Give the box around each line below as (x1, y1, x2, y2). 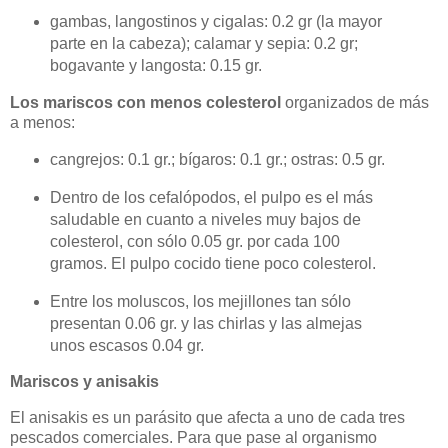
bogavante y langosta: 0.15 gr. (49, 57, 262, 75)
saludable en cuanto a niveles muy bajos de (49, 210, 361, 228)
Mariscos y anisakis (10, 373, 159, 391)
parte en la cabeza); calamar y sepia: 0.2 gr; (49, 35, 358, 53)
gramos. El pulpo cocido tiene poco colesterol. (49, 254, 376, 272)
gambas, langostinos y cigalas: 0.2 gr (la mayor (49, 13, 382, 31)
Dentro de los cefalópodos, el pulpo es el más (49, 188, 373, 206)
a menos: (10, 114, 75, 132)
